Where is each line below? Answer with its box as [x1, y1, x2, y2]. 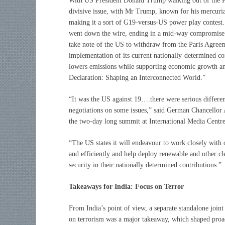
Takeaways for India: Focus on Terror [69, 182, 184, 190]
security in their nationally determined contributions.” [69, 161, 221, 169]
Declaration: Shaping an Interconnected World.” [69, 73, 205, 81]
